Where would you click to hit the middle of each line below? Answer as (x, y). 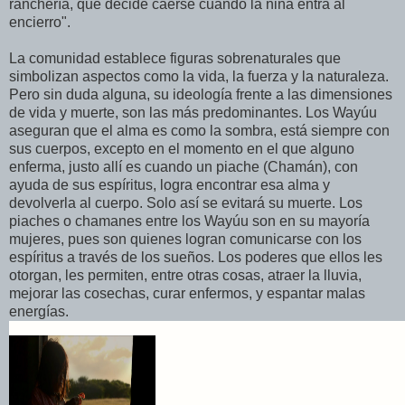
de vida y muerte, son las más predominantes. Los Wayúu (193, 113)
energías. (39, 312)
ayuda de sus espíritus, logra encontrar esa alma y (170, 185)
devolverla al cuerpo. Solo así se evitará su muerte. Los (186, 203)
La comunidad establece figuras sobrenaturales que (175, 59)
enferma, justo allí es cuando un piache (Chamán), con (184, 167)
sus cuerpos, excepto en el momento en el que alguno (182, 149)
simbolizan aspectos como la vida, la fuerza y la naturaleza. (199, 77)
